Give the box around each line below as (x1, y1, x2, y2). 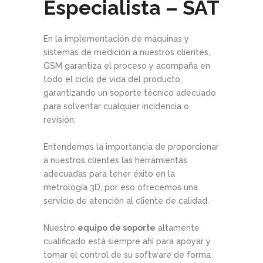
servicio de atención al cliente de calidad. (43, 196, 209, 206)
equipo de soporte (77, 223, 156, 233)
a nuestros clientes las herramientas (43, 156, 187, 166)
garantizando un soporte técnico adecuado (43, 88, 216, 98)
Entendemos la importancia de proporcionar (43, 142, 219, 152)
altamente (156, 223, 200, 233)
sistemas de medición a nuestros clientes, (43, 48, 210, 58)
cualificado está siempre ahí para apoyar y (43, 237, 211, 247)
